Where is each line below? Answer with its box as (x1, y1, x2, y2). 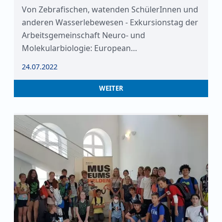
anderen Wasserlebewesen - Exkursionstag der (22, 17, 198, 28)
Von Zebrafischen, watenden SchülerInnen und (22, 4, 198, 15)
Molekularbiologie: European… (22, 43, 137, 54)
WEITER (99, 84, 123, 93)
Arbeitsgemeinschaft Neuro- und (22, 30, 145, 41)
